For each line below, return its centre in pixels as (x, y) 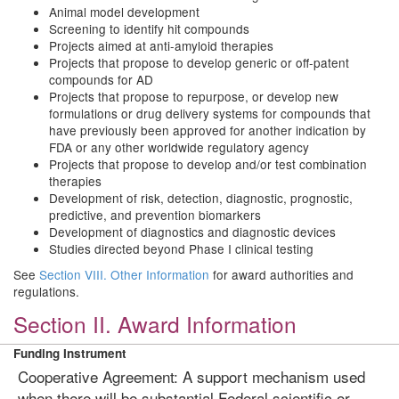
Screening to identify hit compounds (149, 28)
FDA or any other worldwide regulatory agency (179, 147)
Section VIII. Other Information (124, 274)
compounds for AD (101, 79)
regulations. (46, 291)
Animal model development (124, 12)
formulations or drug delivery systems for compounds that (210, 113)
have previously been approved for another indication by (208, 130)
